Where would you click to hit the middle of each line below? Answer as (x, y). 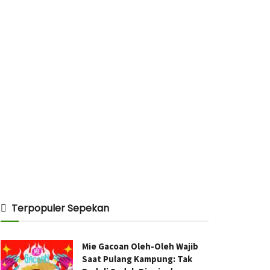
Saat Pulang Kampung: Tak (137, 259)
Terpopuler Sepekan (60, 208)
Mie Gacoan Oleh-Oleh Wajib (140, 246)
